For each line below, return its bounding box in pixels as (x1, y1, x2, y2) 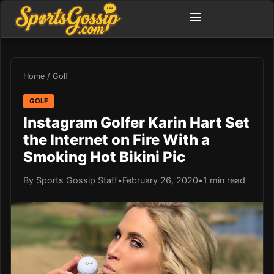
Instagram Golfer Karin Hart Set (23, 113, 250, 131)
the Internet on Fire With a (23, 130, 210, 149)
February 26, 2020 (122, 174, 198, 185)
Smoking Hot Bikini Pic (23, 147, 185, 166)
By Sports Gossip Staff (23, 174, 117, 185)
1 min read (203, 174, 245, 185)
